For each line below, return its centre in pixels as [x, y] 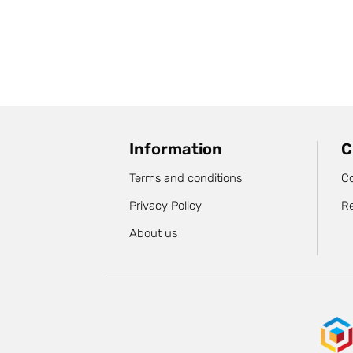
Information [176, 149]
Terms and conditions [186, 178]
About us [154, 234]
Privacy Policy [166, 206]
